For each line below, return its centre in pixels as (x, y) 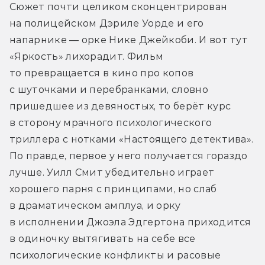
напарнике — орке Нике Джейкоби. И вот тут (129, 40)
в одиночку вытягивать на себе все (103, 239)
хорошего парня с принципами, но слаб (113, 189)
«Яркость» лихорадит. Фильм (87, 57)
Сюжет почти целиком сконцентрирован (119, 7)
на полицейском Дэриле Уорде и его (107, 24)
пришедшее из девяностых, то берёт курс (120, 106)
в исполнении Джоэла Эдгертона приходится (130, 222)
